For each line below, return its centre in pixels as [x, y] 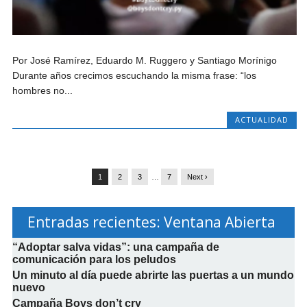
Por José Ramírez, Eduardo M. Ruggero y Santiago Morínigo [145, 61]
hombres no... [43, 91]
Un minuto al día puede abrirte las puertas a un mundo [153, 275]
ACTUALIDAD [261, 120]
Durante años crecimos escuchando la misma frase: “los [135, 76]
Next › [197, 177]
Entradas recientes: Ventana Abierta [151, 222]
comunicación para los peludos [94, 260]
